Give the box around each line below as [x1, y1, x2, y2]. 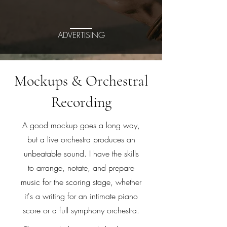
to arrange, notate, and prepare [28, 162, 134, 173]
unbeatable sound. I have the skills [23, 148, 139, 159]
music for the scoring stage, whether [21, 176, 141, 187]
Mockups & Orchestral [14, 71, 148, 90]
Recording [51, 93, 111, 111]
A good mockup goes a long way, [22, 120, 140, 131]
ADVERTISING [57, 29, 105, 41]
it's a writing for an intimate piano [24, 191, 138, 202]
